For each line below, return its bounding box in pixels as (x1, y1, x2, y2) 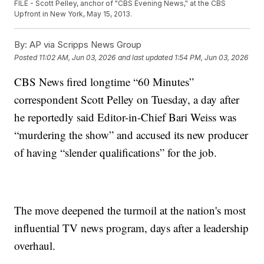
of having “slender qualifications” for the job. (14, 145, 217, 160)
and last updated (118, 52, 173, 62)
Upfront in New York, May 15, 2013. (14, 9, 133, 19)
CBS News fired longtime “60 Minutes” (14, 74, 194, 90)
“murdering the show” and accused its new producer (14, 127, 249, 143)
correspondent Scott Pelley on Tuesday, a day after (14, 92, 240, 107)
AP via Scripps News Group (27, 39, 142, 51)
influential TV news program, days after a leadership (14, 220, 249, 236)
